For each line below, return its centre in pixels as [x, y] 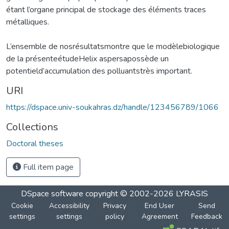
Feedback [207, 216]
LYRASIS [192, 193]
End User [160, 205]
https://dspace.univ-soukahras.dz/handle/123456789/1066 [112, 107]
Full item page [47, 167]
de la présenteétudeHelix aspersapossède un [87, 59]
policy [114, 216]
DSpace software [52, 193]
